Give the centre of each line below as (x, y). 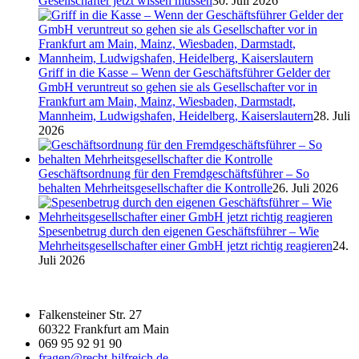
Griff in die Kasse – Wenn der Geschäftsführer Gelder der (184, 72)
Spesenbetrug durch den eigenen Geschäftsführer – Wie (179, 231)
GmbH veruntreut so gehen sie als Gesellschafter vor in (178, 87)
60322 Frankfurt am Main (104, 329)
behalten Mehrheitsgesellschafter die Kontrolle (155, 188)
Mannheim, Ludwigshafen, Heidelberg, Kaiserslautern (176, 115)
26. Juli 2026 (305, 188)
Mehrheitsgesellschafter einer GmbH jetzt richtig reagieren (186, 245)
